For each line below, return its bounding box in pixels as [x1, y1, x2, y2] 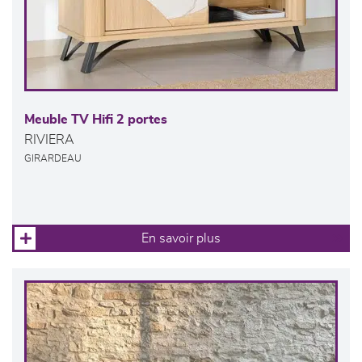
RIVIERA [24, 133, 74, 147]
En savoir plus [141, 232, 221, 246]
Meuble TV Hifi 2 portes [24, 113, 167, 127]
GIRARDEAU [24, 154, 82, 164]
